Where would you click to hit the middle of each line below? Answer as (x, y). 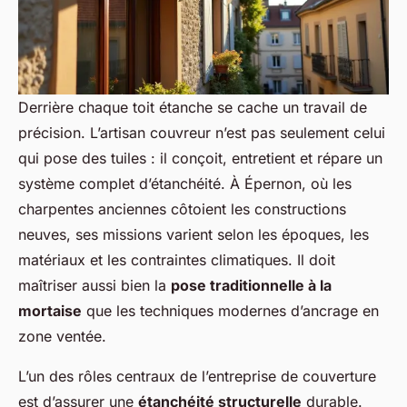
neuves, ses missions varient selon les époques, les (194, 235)
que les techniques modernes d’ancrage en (230, 311)
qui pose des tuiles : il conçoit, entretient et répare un (200, 159)
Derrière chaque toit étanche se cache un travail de (193, 108)
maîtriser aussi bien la (94, 286)
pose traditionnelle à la (251, 286)
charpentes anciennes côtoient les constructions (182, 209)
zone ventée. (62, 337)
